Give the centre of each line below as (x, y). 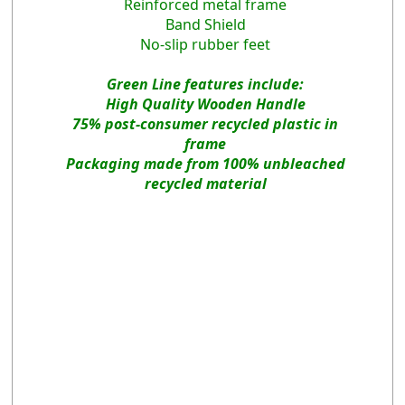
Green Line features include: (205, 85)
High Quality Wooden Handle (205, 104)
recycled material (205, 184)
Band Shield (205, 25)
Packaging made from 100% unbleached (205, 164)
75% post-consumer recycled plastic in (205, 124)
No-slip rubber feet (205, 45)
